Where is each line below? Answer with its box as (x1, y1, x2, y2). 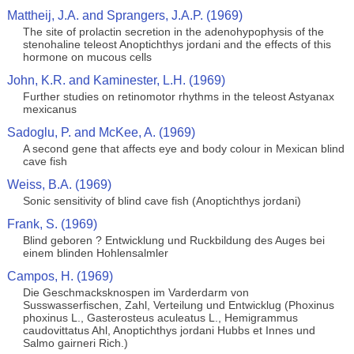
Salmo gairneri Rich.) (22, 337, 128, 349)
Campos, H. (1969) (6, 269, 113, 283)
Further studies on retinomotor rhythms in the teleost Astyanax (22, 90, 334, 103)
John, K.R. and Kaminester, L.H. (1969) (6, 73, 225, 87)
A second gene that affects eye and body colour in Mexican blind (22, 142, 345, 155)
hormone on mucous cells (22, 51, 152, 63)
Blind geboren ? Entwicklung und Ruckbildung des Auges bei (22, 234, 325, 247)
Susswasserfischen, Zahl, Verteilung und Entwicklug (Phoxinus (22, 299, 334, 311)
